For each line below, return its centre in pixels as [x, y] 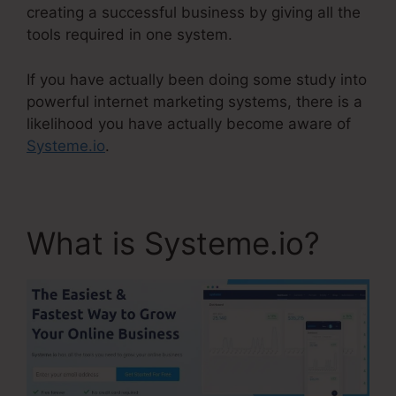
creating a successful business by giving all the [194, 13]
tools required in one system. [129, 35]
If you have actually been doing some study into [197, 79]
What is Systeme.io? [173, 243]
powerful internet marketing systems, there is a [194, 101]
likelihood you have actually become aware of [189, 123]
